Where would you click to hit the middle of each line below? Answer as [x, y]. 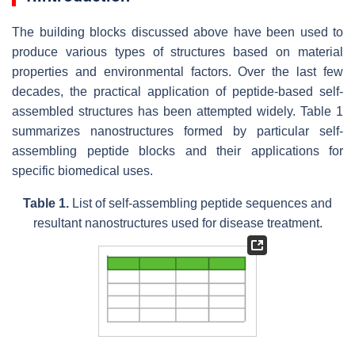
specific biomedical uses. [82, 170]
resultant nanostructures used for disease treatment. [177, 223]
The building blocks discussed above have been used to [177, 32]
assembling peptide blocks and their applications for [177, 151]
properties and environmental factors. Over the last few [177, 71]
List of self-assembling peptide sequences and [202, 203]
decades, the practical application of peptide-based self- [177, 91]
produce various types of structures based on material [177, 52]
